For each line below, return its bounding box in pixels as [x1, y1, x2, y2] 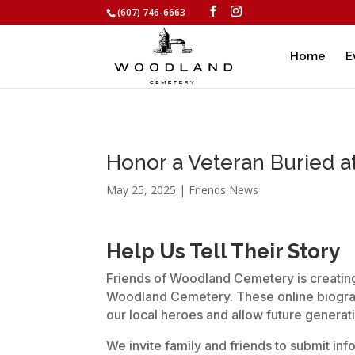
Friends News [189, 181, 259, 197]
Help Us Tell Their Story [106, 239, 341, 264]
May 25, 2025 [106, 181, 177, 197]
